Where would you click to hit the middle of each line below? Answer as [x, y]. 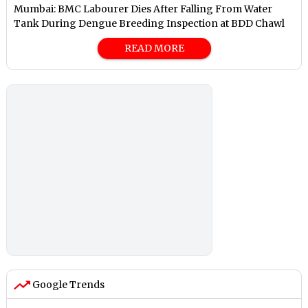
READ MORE [154, 48]
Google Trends [68, 284]
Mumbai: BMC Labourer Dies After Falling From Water [143, 9]
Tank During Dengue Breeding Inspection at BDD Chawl [150, 23]
